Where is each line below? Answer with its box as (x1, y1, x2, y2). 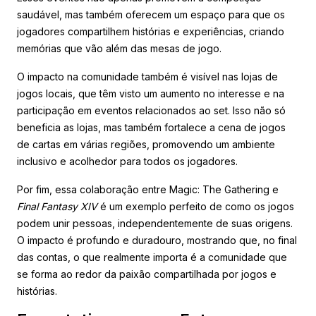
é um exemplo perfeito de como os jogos (97, 200, 294, 212)
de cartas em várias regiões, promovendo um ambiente (17, 138, 275, 150)
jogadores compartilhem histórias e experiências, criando (17, 25, 284, 37)
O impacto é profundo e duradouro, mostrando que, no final (17, 233, 297, 246)
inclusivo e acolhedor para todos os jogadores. (17, 154, 238, 167)
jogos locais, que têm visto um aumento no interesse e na (17, 87, 284, 99)
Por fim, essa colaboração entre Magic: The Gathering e (17, 183, 279, 195)
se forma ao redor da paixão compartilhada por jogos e (17, 267, 276, 280)
